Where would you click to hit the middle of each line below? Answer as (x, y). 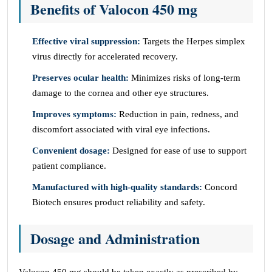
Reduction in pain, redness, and (178, 114)
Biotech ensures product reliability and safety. (119, 202)
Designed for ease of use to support (178, 151)
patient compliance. (69, 166)
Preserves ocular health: (80, 78)
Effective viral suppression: (86, 41)
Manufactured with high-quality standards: (117, 187)
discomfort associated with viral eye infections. (121, 129)
